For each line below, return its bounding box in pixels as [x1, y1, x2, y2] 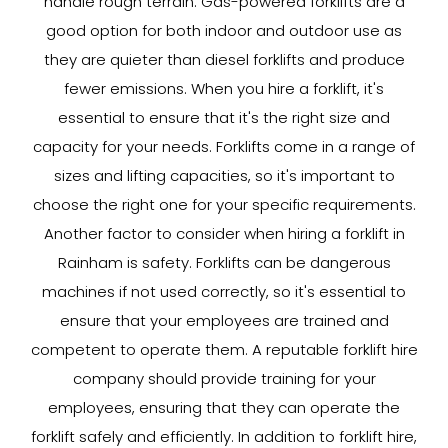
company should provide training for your [72, 368, 376, 389]
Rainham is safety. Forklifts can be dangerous [57, 252, 391, 273]
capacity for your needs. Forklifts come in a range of [33, 136, 415, 157]
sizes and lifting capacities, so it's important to [53, 165, 395, 186]
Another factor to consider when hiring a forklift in [43, 223, 405, 244]
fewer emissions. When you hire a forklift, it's [64, 78, 384, 99]
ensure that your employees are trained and [59, 310, 389, 331]
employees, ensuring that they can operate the [48, 397, 400, 418]
